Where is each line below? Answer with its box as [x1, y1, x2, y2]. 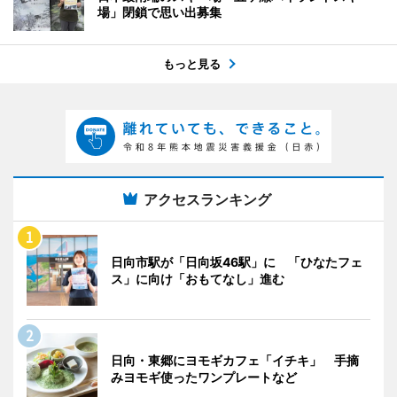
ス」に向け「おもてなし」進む [111, 270, 284, 286]
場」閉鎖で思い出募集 [97, 4, 222, 19]
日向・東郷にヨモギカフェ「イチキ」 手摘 [111, 352, 359, 368]
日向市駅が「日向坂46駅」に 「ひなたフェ [111, 253, 362, 269]
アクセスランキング [144, 190, 271, 208]
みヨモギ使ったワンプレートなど [111, 369, 297, 385]
